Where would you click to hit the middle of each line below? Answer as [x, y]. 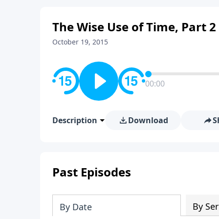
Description [75, 120]
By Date [76, 207]
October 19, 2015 [80, 42]
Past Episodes [92, 172]
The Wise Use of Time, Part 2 [134, 26]
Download [148, 120]
